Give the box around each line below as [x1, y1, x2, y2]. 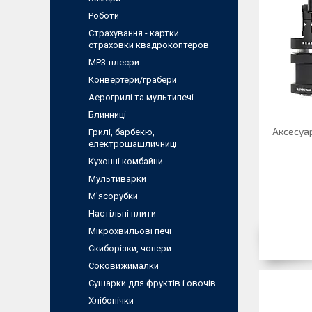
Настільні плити [88, 208, 156, 219]
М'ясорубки [88, 191, 138, 201]
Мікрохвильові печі [88, 226, 171, 236]
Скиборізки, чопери [88, 243, 171, 253]
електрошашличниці [88, 139, 177, 149]
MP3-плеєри [88, 57, 139, 68]
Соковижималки [88, 260, 159, 271]
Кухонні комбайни [88, 156, 163, 166]
